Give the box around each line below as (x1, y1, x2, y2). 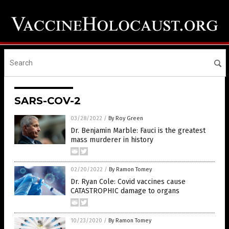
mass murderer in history (71, 135, 153, 145)
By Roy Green (108, 115, 143, 122)
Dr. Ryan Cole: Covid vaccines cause (71, 177, 186, 187)
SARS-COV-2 (14, 95, 81, 107)
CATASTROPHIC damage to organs (71, 187, 179, 196)
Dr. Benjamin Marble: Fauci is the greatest (71, 126, 205, 135)
